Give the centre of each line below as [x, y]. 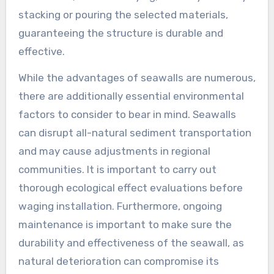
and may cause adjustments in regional [114, 151]
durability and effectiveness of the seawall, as [131, 243]
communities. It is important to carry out [117, 169]
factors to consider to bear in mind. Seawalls [127, 114]
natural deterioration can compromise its [118, 261]
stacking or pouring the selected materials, [123, 14]
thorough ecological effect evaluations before [130, 187]
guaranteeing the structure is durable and [120, 33]
